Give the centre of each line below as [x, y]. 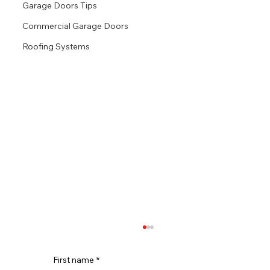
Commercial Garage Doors [76, 26]
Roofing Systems [56, 47]
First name [74, 260]
